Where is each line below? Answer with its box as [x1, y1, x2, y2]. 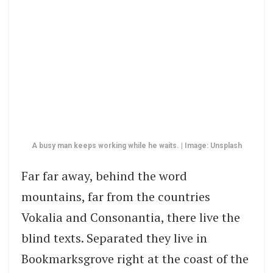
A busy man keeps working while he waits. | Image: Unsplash [31, 141, 242, 150]
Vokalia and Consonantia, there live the [21, 208, 240, 225]
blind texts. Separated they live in [21, 229, 207, 246]
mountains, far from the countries [21, 188, 210, 205]
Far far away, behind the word [21, 167, 187, 184]
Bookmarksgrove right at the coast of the [21, 250, 249, 267]
